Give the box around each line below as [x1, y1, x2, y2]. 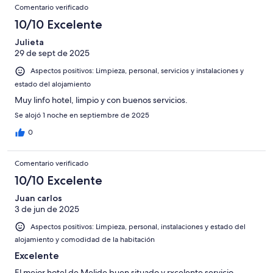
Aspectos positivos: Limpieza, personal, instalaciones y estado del [30, 221, 246, 232]
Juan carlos [15, 192, 62, 204]
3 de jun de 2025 [15, 203, 79, 214]
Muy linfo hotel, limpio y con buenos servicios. [15, 94, 188, 105]
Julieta [15, 37, 44, 48]
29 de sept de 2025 [15, 48, 90, 59]
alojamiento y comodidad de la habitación [15, 234, 155, 244]
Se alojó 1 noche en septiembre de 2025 [15, 110, 149, 120]
